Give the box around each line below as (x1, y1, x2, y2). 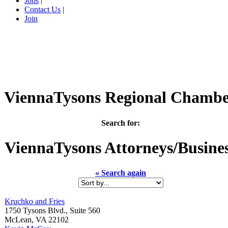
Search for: (101, 118, 140, 127)
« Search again (95, 168, 146, 177)
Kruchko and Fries (5, 196, 65, 206)
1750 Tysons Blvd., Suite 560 (5, 206, 100, 215)
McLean (5, 215, 32, 224)
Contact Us (24, 5, 61, 14)
